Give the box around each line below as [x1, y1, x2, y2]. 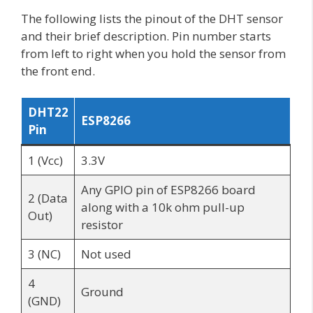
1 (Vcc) [27, 152, 63, 169]
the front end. [21, 62, 98, 79]
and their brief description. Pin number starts [21, 27, 271, 44]
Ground [80, 284, 124, 300]
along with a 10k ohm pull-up [80, 199, 245, 216]
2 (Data [27, 190, 68, 207]
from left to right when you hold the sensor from [21, 45, 286, 61]
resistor [80, 217, 123, 233]
